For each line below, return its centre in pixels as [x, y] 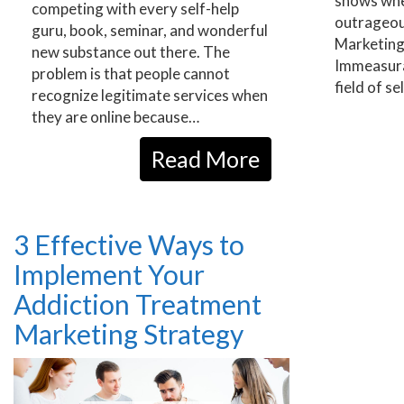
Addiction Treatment [138, 303]
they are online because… [115, 116]
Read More [206, 158]
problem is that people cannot [131, 73]
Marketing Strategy [129, 333]
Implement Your [109, 274]
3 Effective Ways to [129, 244]
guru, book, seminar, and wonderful [150, 30]
